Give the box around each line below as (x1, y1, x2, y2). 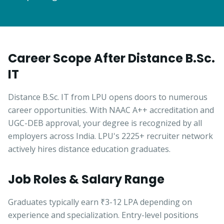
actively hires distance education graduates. (8, 143, 170, 154)
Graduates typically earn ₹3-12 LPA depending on (8, 196, 192, 207)
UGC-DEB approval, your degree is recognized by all (8, 117, 202, 128)
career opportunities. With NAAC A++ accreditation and (8, 104, 214, 115)
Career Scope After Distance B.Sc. (8, 50, 215, 66)
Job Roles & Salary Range (8, 171, 164, 187)
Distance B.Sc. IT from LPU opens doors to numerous (8, 91, 207, 102)
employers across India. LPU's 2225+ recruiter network (8, 130, 213, 141)
